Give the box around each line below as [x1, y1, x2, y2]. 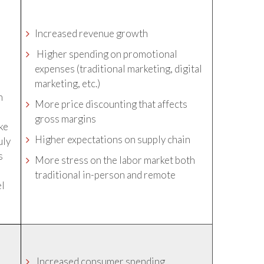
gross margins [35, 113, 97, 125]
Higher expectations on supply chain [35, 133, 191, 146]
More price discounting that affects [35, 98, 188, 110]
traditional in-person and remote [35, 169, 176, 181]
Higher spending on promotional [35, 48, 178, 60]
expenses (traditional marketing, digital [35, 62, 203, 75]
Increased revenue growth [35, 27, 148, 39]
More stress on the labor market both [35, 154, 196, 166]
